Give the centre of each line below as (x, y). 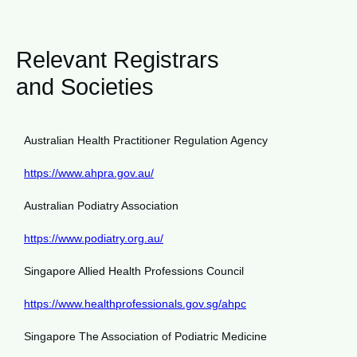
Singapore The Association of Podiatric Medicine (145, 337)
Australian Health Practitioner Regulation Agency (146, 141)
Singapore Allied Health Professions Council (134, 271)
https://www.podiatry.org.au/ (94, 239)
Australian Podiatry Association (101, 206)
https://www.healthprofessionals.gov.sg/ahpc (135, 304)
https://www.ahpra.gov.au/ (89, 173)
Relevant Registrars (118, 60)
